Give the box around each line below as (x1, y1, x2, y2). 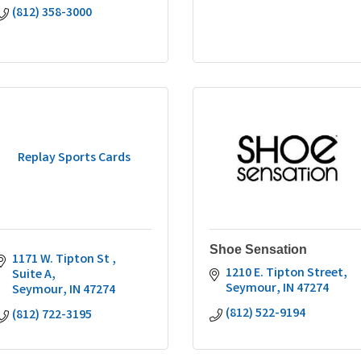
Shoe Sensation (210, 243, 307, 256)
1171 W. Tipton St (12, 251, 112, 269)
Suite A (12, 266, 52, 284)
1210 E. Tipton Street (226, 264, 343, 283)
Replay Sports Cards (17, 149, 131, 168)
